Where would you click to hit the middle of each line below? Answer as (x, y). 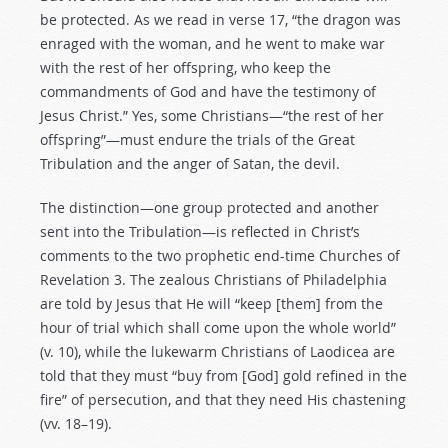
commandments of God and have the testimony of (208, 91)
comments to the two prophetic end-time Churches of (220, 255)
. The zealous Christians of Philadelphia (254, 279)
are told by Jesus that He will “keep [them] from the (211, 303)
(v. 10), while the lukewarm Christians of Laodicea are (217, 351)
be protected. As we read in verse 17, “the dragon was (220, 19)
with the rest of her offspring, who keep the (185, 67)
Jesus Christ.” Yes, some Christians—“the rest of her (212, 115)
